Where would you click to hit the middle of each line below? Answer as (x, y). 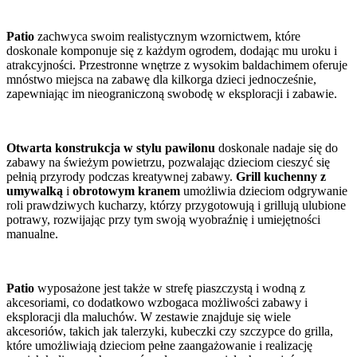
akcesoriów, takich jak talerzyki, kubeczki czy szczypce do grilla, (170, 331)
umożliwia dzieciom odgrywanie (264, 190)
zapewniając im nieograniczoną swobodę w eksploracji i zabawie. (172, 93)
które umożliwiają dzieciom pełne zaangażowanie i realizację (159, 345)
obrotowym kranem (126, 190)
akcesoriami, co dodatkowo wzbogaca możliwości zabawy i (157, 302)
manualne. (32, 233)
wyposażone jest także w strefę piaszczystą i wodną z (170, 288)
